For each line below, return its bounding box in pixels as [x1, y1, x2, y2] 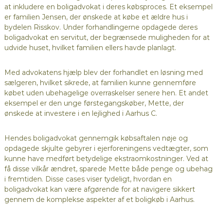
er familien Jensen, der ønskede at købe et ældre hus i [4, 13, 188, 22]
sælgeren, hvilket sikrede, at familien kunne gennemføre [4, 78, 196, 88]
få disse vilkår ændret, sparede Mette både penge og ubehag [4, 164, 213, 174]
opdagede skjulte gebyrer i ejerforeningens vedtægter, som [4, 144, 208, 153]
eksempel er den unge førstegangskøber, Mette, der [4, 99, 184, 108]
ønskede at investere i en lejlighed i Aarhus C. [4, 109, 157, 118]
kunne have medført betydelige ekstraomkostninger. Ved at [4, 154, 208, 163]
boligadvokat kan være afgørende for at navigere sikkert [4, 185, 195, 194]
